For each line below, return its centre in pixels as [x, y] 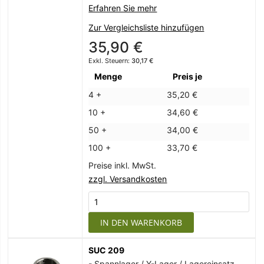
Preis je [188, 77]
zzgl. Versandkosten [128, 179]
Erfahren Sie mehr [123, 8]
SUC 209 [107, 250]
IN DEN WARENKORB [141, 223]
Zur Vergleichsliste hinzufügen [146, 28]
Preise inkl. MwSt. [123, 166]
